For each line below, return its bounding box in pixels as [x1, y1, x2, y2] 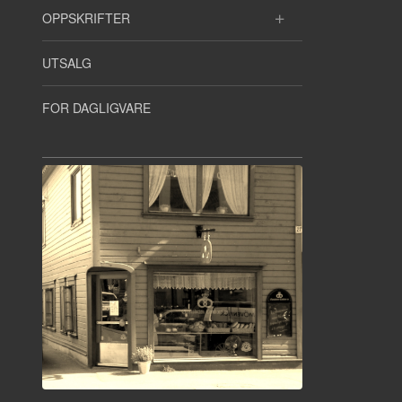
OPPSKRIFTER [42, 9, 130, 27]
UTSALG [42, 54, 92, 72]
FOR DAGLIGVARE [42, 99, 151, 117]
